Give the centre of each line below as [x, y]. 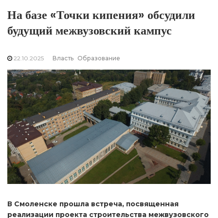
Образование [99, 58]
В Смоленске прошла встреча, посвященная [93, 204]
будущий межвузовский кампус [90, 30]
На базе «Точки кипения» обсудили [101, 15]
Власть [63, 58]
